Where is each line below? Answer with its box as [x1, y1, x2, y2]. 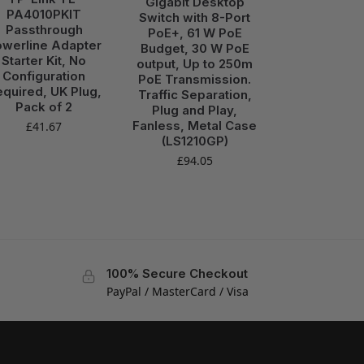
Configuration [2, 67, 86, 84]
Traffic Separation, [137, 86, 252, 102]
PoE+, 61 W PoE [147, 24, 242, 41]
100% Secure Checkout [106, 265, 248, 281]
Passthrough [5, 21, 83, 37]
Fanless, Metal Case [132, 117, 258, 133]
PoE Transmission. [138, 71, 252, 87]
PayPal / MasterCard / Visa [106, 283, 249, 299]
